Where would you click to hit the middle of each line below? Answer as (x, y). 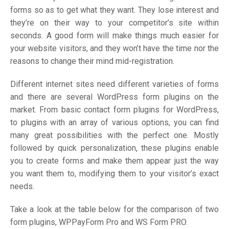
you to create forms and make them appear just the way (114, 161)
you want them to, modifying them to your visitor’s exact (114, 174)
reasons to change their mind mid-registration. (92, 61)
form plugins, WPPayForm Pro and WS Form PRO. (99, 222)
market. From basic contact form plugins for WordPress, (114, 110)
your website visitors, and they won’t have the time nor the (114, 48)
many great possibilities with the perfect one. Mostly (114, 135)
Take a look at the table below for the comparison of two (114, 209)
